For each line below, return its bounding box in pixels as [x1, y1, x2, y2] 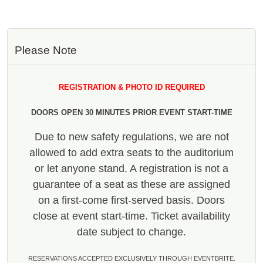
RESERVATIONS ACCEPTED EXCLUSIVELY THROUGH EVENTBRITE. [28, 254, 235, 262]
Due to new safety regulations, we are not [34, 130, 229, 143]
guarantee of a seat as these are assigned [33, 178, 230, 190]
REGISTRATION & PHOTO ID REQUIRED [58, 82, 205, 92]
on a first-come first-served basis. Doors [38, 194, 225, 206]
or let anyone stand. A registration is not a [35, 162, 228, 174]
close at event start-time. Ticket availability [33, 210, 230, 222]
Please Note [15, 43, 77, 56]
